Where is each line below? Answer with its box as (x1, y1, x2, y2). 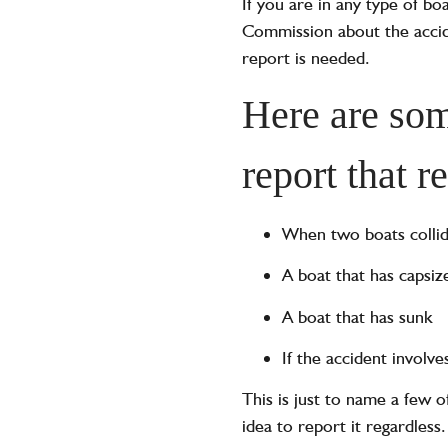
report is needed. (241, 47, 370, 69)
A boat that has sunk (281, 305, 433, 327)
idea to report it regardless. (241, 415, 446, 437)
